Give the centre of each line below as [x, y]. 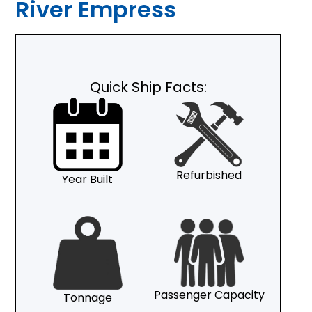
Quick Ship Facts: [148, 87]
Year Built [88, 179]
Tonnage [87, 297]
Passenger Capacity [209, 295]
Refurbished [209, 175]
